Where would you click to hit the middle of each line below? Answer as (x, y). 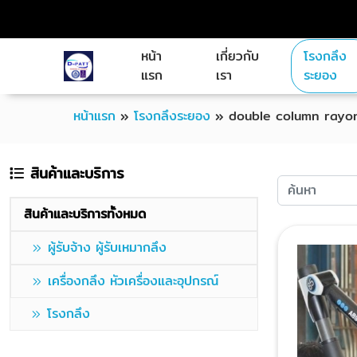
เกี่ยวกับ (237, 56)
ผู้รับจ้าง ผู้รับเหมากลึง (107, 247)
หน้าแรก (94, 116)
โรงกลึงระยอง (172, 116)
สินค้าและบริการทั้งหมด (85, 214)
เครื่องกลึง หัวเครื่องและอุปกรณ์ (133, 281)
